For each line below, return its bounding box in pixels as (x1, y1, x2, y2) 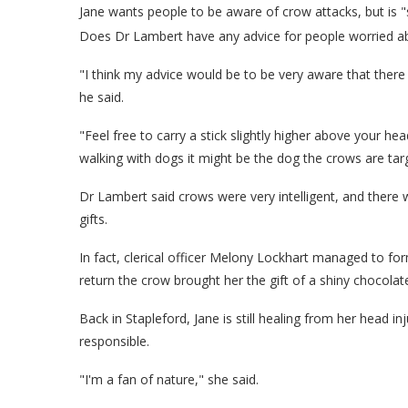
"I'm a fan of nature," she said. (79, 370, 259, 388)
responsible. (79, 331, 149, 350)
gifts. (79, 209, 107, 228)
